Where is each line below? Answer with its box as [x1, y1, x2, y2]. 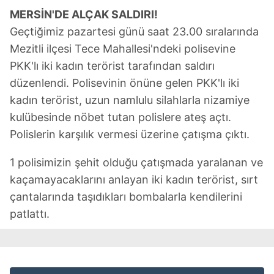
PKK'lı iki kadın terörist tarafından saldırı [10, 59, 215, 73]
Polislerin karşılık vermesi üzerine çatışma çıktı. [10, 128, 250, 141]
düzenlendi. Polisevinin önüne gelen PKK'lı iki [10, 76, 239, 90]
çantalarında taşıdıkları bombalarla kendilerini [10, 190, 242, 204]
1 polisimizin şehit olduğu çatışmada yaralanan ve [10, 156, 263, 169]
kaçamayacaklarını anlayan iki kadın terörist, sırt [10, 173, 258, 187]
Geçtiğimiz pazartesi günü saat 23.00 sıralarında [10, 25, 259, 39]
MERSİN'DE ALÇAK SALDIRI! [10, 8, 158, 21]
